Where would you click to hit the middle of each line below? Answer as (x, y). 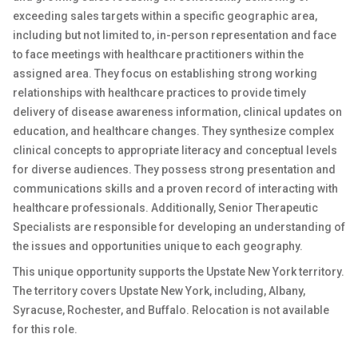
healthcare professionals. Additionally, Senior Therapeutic (165, 208)
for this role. (45, 329)
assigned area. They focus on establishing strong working (165, 74)
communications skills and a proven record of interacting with (175, 189)
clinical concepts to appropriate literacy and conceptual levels (175, 150)
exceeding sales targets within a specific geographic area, (165, 16)
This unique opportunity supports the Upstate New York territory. (179, 272)
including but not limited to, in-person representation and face (175, 35)
